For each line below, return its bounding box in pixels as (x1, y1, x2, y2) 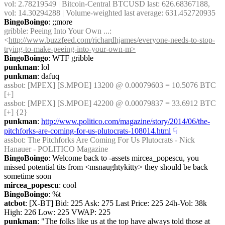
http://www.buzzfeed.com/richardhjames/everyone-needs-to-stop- (9, 36, 215, 44)
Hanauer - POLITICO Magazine (4, 145, 108, 153)
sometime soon (4, 172, 51, 180)
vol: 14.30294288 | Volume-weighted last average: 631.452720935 (4, 9, 215, 17)
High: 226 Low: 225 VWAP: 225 (4, 208, 110, 216)
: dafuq (37, 72, 59, 80)
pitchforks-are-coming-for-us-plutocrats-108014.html (4, 127, 171, 135)
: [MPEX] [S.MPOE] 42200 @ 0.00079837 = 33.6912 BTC (24, 99, 216, 107)
